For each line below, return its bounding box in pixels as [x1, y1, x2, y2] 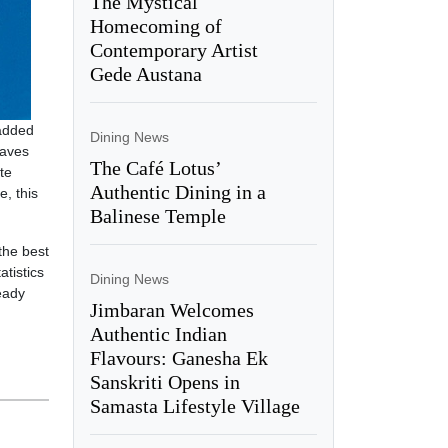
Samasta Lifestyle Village [89, 394, 300, 417]
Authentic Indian [89, 322, 227, 345]
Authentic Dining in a [89, 180, 266, 203]
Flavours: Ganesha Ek [89, 346, 268, 369]
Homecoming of [89, 14, 222, 37]
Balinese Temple [89, 204, 226, 227]
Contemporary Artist [89, 38, 258, 61]
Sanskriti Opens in [89, 370, 240, 393]
